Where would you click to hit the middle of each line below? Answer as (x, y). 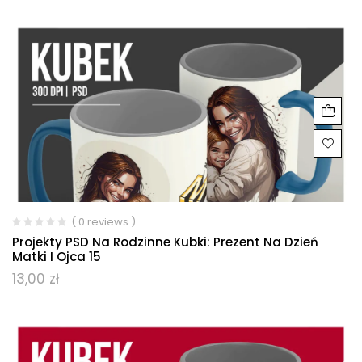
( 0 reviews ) (103, 222)
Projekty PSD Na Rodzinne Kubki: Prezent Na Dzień (165, 242)
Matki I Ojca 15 (57, 257)
